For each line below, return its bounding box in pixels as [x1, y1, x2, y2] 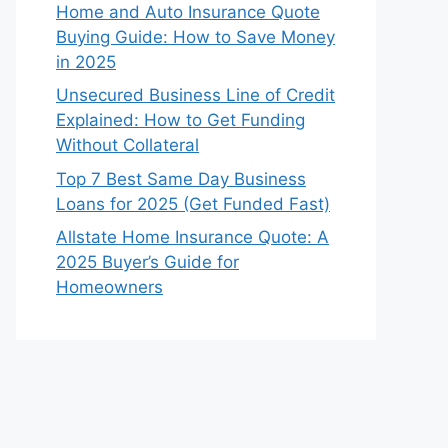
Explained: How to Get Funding [56, 110, 305, 130]
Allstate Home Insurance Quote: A [56, 227, 329, 247]
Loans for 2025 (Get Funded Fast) [56, 193, 330, 214]
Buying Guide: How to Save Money [56, 26, 335, 47]
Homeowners [56, 277, 163, 297]
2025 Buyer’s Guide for [56, 252, 239, 272]
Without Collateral [56, 135, 199, 155]
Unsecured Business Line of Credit [56, 85, 335, 105]
